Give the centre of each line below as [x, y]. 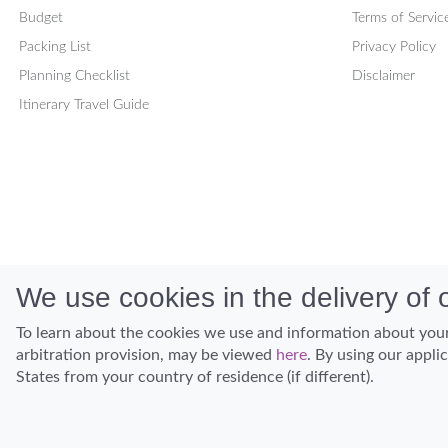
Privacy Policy [393, 47]
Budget [41, 18]
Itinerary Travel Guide [84, 105]
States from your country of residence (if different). [195, 377]
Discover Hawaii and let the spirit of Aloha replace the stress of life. [229, 384]
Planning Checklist [74, 76]
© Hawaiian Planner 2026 [98, 410]
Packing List [55, 47]
